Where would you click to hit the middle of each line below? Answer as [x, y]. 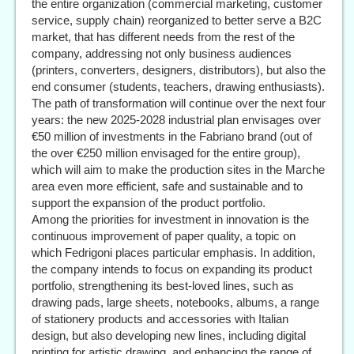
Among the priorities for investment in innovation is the [170, 220]
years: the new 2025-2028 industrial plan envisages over [176, 120]
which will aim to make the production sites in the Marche [178, 170]
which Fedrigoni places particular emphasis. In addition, [173, 253]
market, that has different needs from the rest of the [163, 37]
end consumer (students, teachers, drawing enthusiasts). [178, 87]
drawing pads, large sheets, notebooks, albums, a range [175, 303]
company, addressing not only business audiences [162, 54]
